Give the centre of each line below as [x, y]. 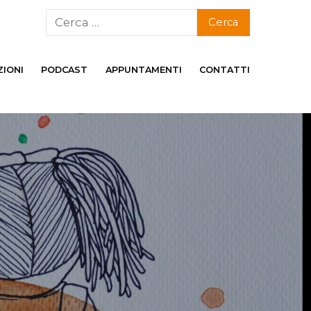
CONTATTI [224, 70]
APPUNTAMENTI [143, 70]
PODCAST [65, 70]
